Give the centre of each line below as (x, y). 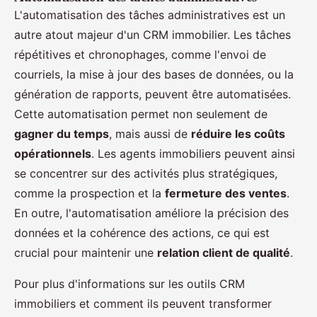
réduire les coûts (238, 133)
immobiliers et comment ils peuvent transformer (143, 303)
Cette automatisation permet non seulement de (141, 114)
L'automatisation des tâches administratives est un (150, 15)
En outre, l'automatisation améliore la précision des (151, 213)
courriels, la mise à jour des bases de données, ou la (154, 74)
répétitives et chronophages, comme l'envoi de (140, 54)
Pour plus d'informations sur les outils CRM (129, 283)
